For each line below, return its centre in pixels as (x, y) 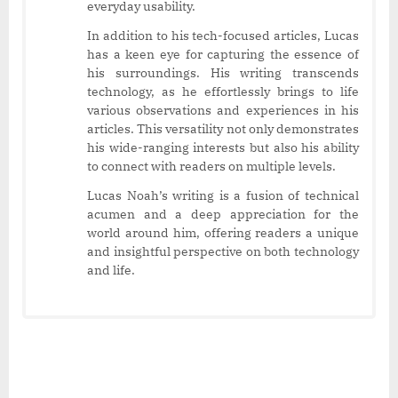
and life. (111, 270)
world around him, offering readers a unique (223, 232)
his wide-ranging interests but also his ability (223, 147)
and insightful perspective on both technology (223, 251)
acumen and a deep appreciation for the (223, 214)
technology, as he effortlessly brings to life (223, 91)
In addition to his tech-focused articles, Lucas (223, 35)
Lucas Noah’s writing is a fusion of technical (223, 195)
